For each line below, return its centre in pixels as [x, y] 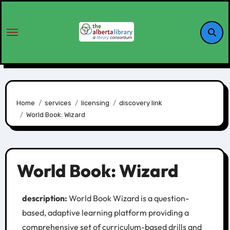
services [58, 103]
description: [44, 198]
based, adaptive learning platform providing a [105, 212]
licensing [95, 103]
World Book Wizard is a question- [128, 198]
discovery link [141, 103]
